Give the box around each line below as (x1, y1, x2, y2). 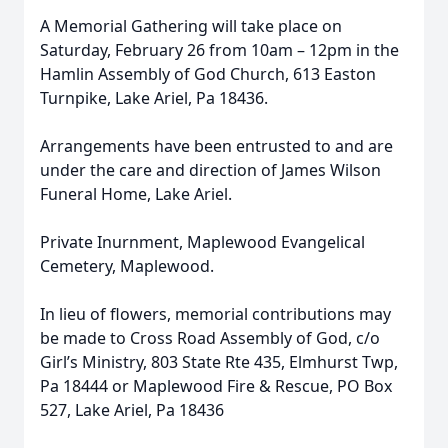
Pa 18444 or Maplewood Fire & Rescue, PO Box (40, 375, 392, 397)
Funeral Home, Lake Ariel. (40, 183, 232, 205)
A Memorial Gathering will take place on (40, 15, 342, 37)
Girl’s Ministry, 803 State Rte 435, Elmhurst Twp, (40, 351, 398, 373)
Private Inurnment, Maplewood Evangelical (40, 231, 365, 253)
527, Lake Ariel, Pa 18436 (40, 399, 224, 421)
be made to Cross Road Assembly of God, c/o (40, 327, 380, 349)
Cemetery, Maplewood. (40, 255, 214, 277)
